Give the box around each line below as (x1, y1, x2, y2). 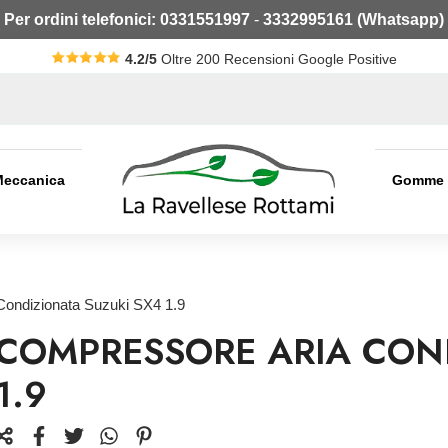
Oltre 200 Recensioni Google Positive (161, 51, 397, 67)
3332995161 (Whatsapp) (263, 11, 444, 28)
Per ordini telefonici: (4, 11, 156, 28)
